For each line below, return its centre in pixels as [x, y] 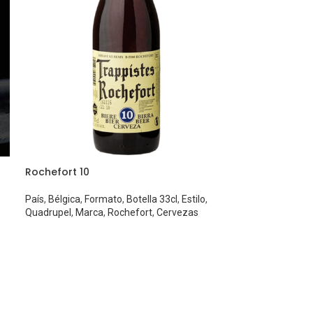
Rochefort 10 [58, 172]
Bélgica [65, 199]
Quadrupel [49, 213]
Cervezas [178, 213]
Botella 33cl [152, 199]
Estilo [194, 199]
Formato [104, 199]
